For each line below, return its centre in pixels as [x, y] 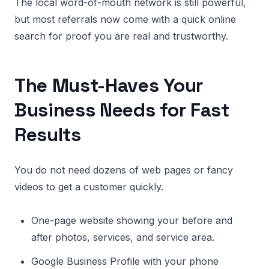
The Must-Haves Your [109, 85]
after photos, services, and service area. [123, 237]
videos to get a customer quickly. [89, 187]
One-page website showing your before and [132, 220]
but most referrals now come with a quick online [125, 19]
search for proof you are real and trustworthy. [121, 36]
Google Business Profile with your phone [125, 261]
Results [48, 134]
